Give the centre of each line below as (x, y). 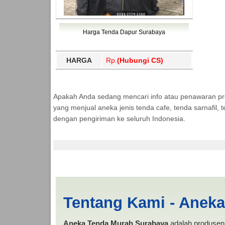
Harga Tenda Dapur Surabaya (124, 32)
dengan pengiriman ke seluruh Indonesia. (119, 118)
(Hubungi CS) (140, 60)
